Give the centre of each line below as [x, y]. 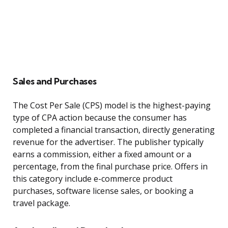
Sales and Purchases [55, 81]
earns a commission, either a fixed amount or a [102, 154]
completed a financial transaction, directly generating [114, 130]
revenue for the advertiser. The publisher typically [108, 142]
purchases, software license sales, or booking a [103, 191]
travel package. [41, 203]
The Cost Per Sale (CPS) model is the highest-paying [112, 106]
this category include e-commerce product [93, 179]
